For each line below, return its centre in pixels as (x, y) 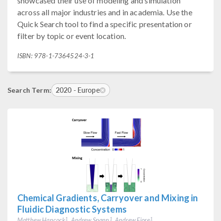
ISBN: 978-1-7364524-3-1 (56, 56)
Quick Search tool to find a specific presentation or (105, 24)
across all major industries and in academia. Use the (105, 12)
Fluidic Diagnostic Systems (72, 209)
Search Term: (29, 90)
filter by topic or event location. (72, 36)
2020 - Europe (77, 90)
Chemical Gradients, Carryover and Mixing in (108, 198)
